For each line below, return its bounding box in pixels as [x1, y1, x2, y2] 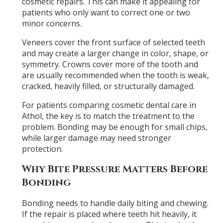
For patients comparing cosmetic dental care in [21, 99, 196, 111]
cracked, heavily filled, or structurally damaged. [21, 80, 195, 92]
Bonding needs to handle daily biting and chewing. [21, 197, 209, 209]
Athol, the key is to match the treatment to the [21, 110, 195, 121]
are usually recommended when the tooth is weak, [21, 69, 209, 81]
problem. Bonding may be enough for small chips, [21, 121, 208, 132]
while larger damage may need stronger [21, 132, 171, 143]
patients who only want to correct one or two [21, 6, 190, 18]
